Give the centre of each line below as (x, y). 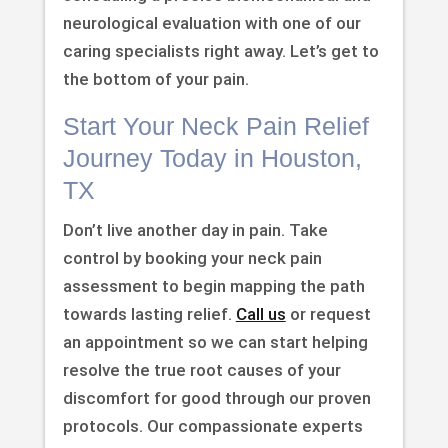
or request (328, 314)
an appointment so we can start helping (215, 342)
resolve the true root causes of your (201, 370)
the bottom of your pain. (155, 79)
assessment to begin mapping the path (213, 286)
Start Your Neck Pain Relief (215, 126)
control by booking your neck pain (192, 258)
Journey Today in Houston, (212, 158)
